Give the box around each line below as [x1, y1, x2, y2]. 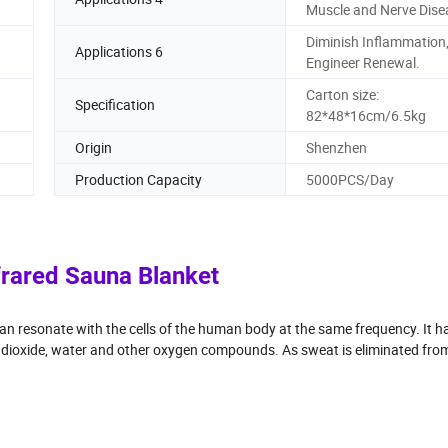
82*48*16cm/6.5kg [306, 105, 426, 125]
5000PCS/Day [306, 169, 394, 189]
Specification [75, 95, 155, 115]
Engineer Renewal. [306, 52, 420, 72]
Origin [75, 137, 112, 157]
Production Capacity [75, 169, 202, 189]
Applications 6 [75, 42, 163, 62]
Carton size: [306, 84, 379, 104]
